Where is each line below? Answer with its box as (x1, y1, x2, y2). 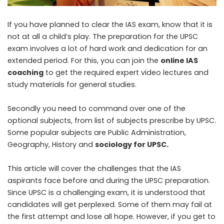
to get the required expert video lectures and (43, 67, 208, 78)
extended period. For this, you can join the (7, 55, 160, 66)
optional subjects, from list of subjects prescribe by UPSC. (7, 115, 216, 126)
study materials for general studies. (7, 79, 138, 90)
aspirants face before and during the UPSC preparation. (7, 175, 210, 186)
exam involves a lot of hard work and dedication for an (7, 43, 207, 54)
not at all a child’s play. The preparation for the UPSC (7, 31, 198, 42)
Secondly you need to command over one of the (7, 103, 185, 114)
